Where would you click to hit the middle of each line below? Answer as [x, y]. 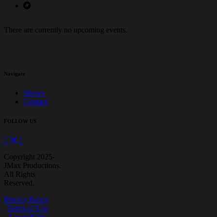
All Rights [20, 174]
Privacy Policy [26, 200]
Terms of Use [27, 208]
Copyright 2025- [29, 157]
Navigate [15, 74]
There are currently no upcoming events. [66, 30]
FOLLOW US [20, 121]
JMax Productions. [32, 166]
